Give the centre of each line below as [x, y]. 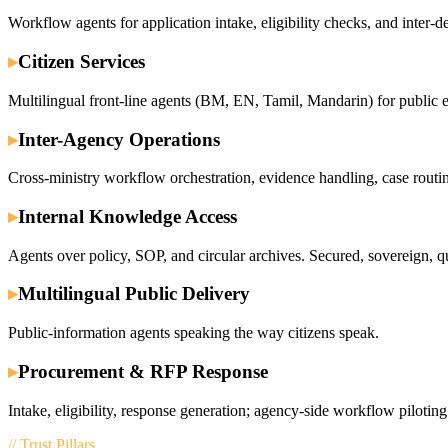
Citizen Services [81, 62]
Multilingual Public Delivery [134, 294]
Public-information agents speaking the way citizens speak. [193, 333]
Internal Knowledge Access [127, 216]
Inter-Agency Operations [119, 139]
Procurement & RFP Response [143, 371]
